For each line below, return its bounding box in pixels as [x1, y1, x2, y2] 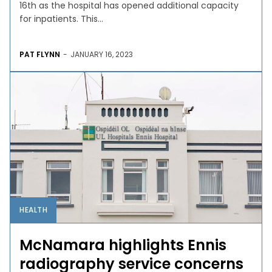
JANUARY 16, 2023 [70, 49, 134, 59]
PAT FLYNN [19, 49, 61, 59]
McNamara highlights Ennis [19, 234, 227, 255]
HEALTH [19, 204, 48, 215]
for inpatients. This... [81, 12, 104, 25]
